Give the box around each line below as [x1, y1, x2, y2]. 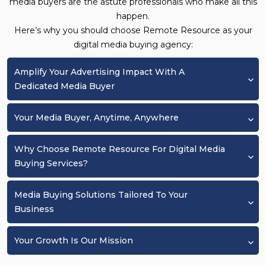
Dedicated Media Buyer [14, 81, 115, 92]
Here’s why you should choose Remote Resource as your [14, 25, 252, 36]
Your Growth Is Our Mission [14, 235, 133, 246]
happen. [116, 11, 150, 22]
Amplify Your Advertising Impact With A [14, 66, 185, 78]
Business [14, 204, 54, 215]
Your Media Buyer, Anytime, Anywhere [14, 112, 179, 123]
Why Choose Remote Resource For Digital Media [14, 144, 225, 155]
